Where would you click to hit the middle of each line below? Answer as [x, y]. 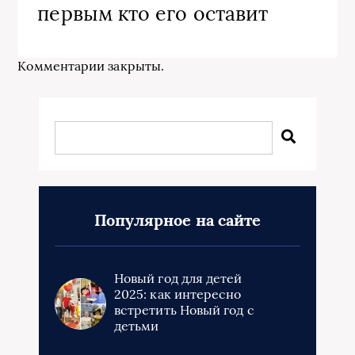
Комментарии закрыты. [91, 65]
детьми [137, 325]
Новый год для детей [178, 278]
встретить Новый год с [184, 309]
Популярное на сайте [177, 219]
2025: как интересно [178, 294]
